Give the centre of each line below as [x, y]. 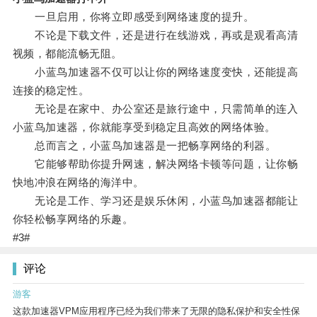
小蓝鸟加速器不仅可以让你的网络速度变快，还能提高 [155, 72]
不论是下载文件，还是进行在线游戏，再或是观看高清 [155, 35]
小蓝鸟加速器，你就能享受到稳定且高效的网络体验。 [144, 127]
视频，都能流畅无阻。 [67, 54]
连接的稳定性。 [51, 91]
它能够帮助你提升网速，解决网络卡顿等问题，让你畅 [155, 164]
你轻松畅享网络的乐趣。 [73, 219]
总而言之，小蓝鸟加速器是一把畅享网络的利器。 [144, 146]
